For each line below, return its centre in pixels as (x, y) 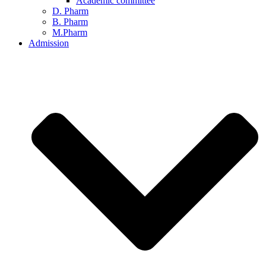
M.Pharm (70, 32)
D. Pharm (70, 11)
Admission (49, 43)
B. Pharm (70, 21)
